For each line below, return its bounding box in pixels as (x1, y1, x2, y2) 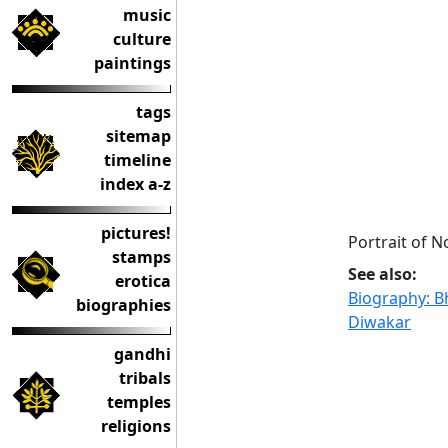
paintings (94, 52, 171, 74)
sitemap (106, 125, 171, 147)
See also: (348, 262, 417, 285)
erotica (115, 270, 171, 292)
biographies (76, 294, 171, 316)
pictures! (101, 222, 171, 244)
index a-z (100, 173, 171, 195)
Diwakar (348, 310, 411, 333)
